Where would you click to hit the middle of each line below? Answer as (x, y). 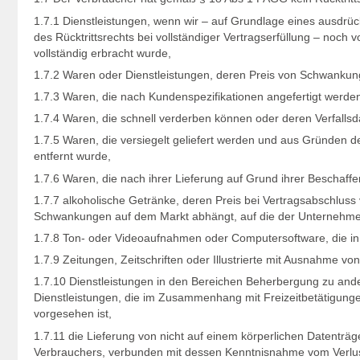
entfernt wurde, (72, 156)
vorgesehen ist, (73, 314)
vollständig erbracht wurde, (102, 53)
